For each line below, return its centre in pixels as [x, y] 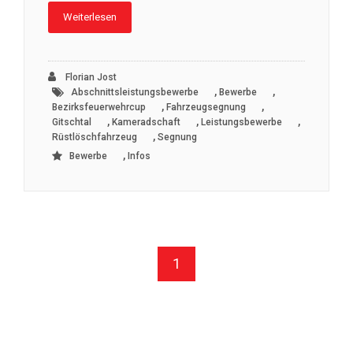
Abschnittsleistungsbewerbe [135, 92]
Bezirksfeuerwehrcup [99, 107]
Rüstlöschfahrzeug [95, 137]
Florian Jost [90, 77]
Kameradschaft [146, 122]
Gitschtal [72, 122]
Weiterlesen [90, 17]
